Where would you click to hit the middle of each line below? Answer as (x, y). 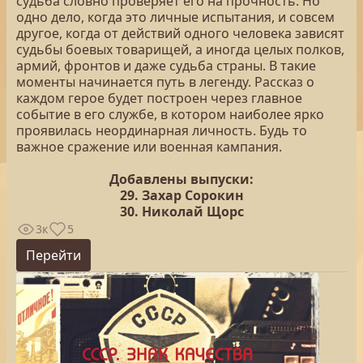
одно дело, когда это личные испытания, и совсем (175, 17)
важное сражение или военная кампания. (149, 147)
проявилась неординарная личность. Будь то (162, 130)
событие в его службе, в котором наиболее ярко (170, 114)
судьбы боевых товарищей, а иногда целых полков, (180, 49)
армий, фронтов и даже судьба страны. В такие (166, 66)
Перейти (53, 255)
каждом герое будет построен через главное (159, 98)
